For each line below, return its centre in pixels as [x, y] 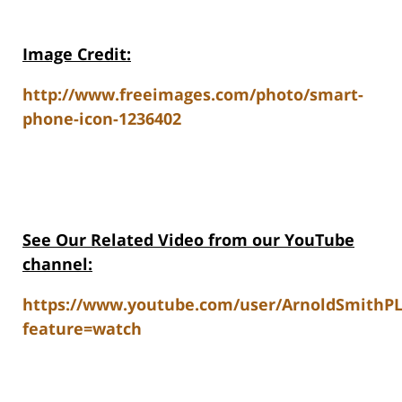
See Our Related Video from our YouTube [188, 240]
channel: [57, 264]
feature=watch [82, 329]
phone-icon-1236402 [102, 119]
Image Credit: [77, 54]
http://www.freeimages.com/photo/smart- [193, 95]
